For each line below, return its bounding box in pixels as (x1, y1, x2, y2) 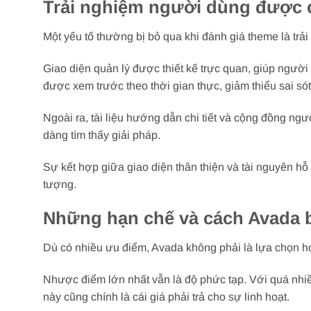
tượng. (43, 178, 76, 190)
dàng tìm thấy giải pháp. (43, 128, 160, 141)
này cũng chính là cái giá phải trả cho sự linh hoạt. (43, 290, 289, 303)
